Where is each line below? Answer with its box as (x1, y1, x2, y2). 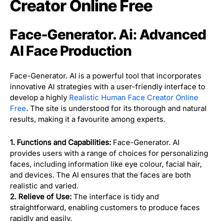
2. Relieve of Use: (10, 192, 72, 202)
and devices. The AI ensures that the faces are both (10, 170, 191, 180)
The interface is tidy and (72, 192, 159, 202)
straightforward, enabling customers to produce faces (10, 203, 200, 213)
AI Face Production (10, 42, 132, 60)
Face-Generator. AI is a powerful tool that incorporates (10, 71, 201, 81)
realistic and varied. (10, 181, 78, 191)
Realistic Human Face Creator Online (69, 93, 198, 103)
